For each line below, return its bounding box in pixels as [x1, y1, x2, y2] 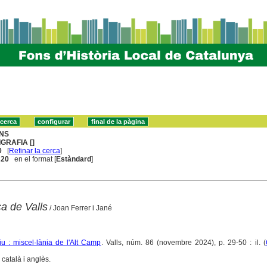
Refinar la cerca [9, 146, 61, 155]
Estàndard [56, 154, 92, 163]
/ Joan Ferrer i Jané [47, 203, 112, 212]
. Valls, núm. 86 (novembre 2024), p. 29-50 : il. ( [101, 238, 266, 247]
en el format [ [9, 154, 57, 163]
